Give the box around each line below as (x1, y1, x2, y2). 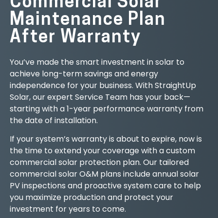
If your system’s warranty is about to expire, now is (10, 133, 202, 145)
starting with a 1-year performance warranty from (10, 103, 203, 114)
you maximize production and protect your (10, 192, 173, 203)
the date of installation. (10, 115, 98, 126)
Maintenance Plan (10, 12, 166, 29)
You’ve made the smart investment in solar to (10, 56, 184, 68)
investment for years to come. (10, 203, 126, 215)
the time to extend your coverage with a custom (10, 145, 195, 157)
